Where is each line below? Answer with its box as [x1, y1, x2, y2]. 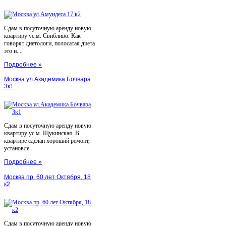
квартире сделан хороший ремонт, [4, 137, 90, 145]
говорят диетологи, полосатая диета [4, 39, 95, 47]
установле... [4, 145, 34, 152]
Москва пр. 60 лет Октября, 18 [4, 174, 91, 181]
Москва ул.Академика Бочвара [4, 76, 91, 83]
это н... [4, 47, 21, 54]
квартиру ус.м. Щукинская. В [4, 130, 79, 137]
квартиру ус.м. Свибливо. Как [4, 32, 81, 39]
